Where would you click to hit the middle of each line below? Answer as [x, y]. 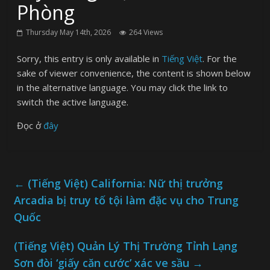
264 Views [146, 33]
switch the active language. [73, 102]
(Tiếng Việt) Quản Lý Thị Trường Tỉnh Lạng [126, 246]
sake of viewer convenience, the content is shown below [134, 73]
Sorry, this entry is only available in [89, 59]
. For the [220, 59]
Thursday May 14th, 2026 [69, 33]
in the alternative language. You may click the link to [123, 88]
